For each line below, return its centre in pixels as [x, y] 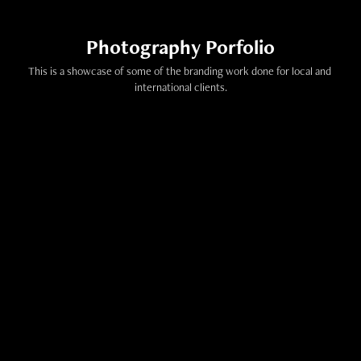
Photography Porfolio [180, 46]
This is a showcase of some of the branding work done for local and [179, 71]
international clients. [180, 87]
